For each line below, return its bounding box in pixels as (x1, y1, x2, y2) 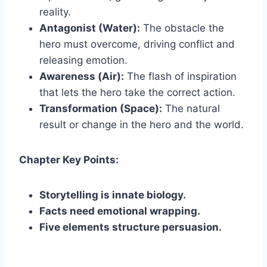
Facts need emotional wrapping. (39, 204, 200, 217)
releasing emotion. (39, 54, 128, 66)
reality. (39, 5, 71, 18)
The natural (162, 102, 220, 114)
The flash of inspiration (124, 70, 237, 82)
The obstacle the (140, 21, 224, 34)
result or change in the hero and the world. (39, 118, 244, 131)
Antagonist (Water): (39, 21, 140, 34)
